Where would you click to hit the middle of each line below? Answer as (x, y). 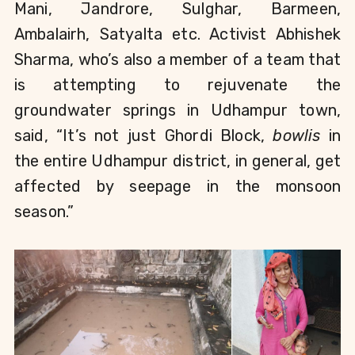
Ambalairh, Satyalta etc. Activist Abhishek (177, 34)
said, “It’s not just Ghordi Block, (144, 136)
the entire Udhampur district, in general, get (177, 161)
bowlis (301, 136)
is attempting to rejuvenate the (177, 85)
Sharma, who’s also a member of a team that (177, 60)
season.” (44, 212)
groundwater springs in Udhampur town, (177, 111)
